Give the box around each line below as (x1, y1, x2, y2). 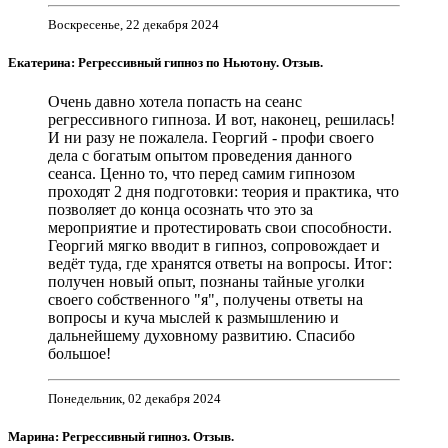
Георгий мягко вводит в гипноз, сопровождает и (48, 236, 380, 254)
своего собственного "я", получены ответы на (48, 290, 363, 308)
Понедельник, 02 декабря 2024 (48, 390, 221, 406)
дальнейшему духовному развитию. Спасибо (48, 326, 355, 344)
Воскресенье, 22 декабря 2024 (48, 16, 219, 32)
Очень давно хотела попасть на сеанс (48, 92, 302, 110)
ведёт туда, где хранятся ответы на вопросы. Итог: (48, 254, 392, 272)
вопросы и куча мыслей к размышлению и (48, 308, 339, 326)
